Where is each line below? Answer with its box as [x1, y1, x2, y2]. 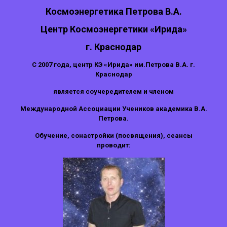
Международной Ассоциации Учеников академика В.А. [20, 105, 207, 112]
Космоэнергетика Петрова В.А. [45, 6, 182, 17]
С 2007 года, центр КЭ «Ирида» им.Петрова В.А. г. [32, 61, 195, 68]
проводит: [96, 141, 131, 149]
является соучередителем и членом [53, 88, 174, 95]
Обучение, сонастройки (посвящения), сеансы [34, 132, 193, 139]
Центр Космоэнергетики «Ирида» [40, 24, 187, 34]
